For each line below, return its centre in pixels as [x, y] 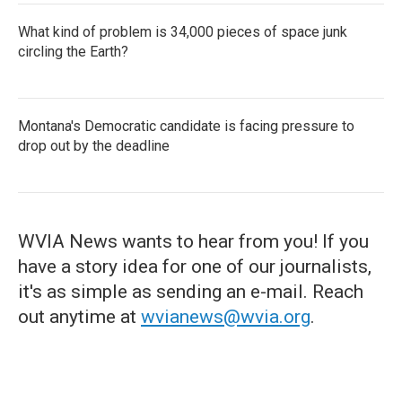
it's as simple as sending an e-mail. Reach [191, 292]
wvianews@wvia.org [226, 317]
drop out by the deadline [94, 146]
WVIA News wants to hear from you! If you [193, 241]
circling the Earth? [73, 52]
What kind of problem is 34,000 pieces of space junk [183, 32]
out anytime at [79, 317]
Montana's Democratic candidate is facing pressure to [186, 126]
